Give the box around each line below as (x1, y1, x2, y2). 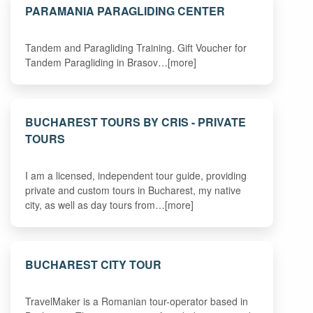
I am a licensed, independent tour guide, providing (25, 168, 247, 182)
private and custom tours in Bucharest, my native (25, 182, 242, 197)
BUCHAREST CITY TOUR (25, 256, 162, 272)
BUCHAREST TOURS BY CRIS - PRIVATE (25, 113, 247, 130)
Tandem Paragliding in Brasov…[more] (25, 55, 197, 70)
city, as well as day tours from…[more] (25, 197, 194, 212)
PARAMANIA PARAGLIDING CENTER (25, 3, 226, 20)
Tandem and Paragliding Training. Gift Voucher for (25, 41, 247, 55)
